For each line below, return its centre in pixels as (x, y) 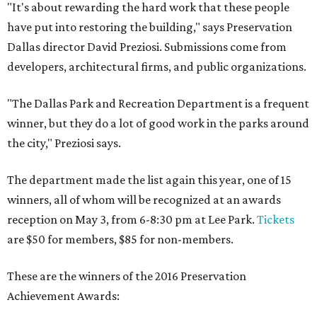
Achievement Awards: (63, 296)
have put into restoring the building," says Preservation (150, 27)
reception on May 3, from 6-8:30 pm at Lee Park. (132, 220)
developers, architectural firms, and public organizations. (157, 67)
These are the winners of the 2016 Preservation (127, 276)
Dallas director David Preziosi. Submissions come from (147, 47)
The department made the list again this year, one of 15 (149, 180)
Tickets (276, 220)
